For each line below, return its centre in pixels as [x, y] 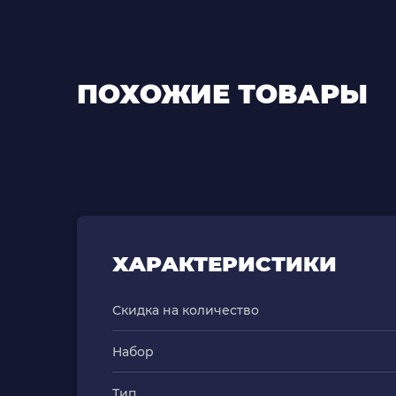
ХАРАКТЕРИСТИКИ [225, 264]
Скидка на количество [186, 310]
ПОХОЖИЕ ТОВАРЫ [222, 94]
